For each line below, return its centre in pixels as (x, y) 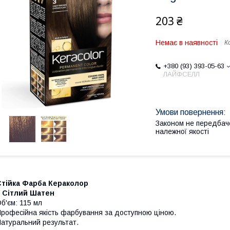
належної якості (182, 131)
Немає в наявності (187, 43)
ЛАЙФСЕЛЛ (181, 74)
